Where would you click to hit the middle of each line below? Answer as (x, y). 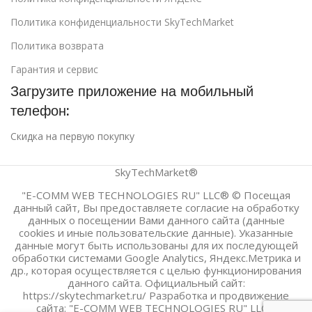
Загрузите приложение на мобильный (132, 91)
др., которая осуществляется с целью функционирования (156, 270)
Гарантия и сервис (54, 69)
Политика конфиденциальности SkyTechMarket (122, 22)
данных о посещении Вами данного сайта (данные (156, 220)
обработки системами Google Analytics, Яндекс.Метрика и (156, 257)
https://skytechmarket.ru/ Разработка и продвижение (156, 295)
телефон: (40, 110)
